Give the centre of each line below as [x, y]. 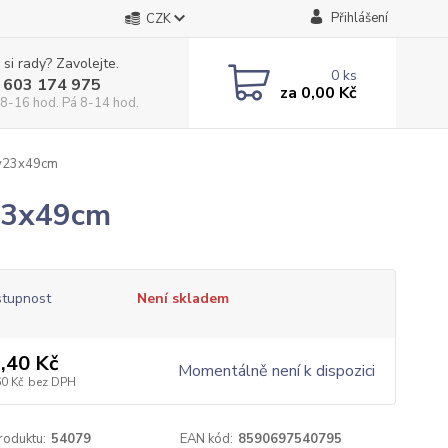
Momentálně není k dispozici [276, 371]
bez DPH [51, 382]
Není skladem [182, 298]
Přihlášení [359, 18]
